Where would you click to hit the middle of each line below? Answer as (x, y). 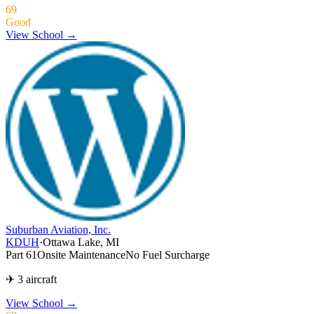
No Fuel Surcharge (168, 254)
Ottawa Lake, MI (81, 242)
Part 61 (21, 254)
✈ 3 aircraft (31, 279)
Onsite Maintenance (81, 254)
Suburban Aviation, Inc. (58, 229)
